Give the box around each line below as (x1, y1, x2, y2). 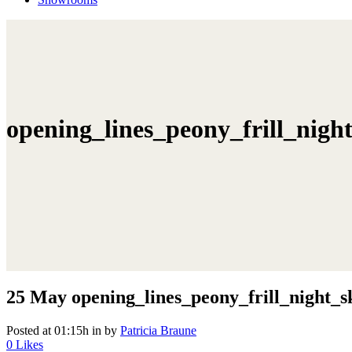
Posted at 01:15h (6, 323, 89, 337)
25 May (6, 286, 67, 307)
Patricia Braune (120, 323, 196, 337)
